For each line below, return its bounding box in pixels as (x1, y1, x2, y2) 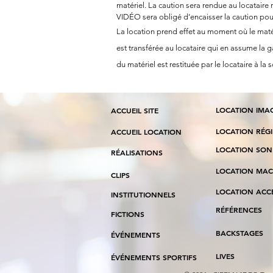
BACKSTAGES (216, 228, 263, 238)
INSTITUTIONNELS (111, 190, 175, 199)
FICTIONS (111, 209, 144, 219)
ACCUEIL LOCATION (111, 127, 182, 136)
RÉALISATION (111, 147, 158, 157)
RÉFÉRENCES (216, 205, 262, 214)
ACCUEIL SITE (111, 105, 158, 115)
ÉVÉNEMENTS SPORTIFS (111, 252, 197, 262)
